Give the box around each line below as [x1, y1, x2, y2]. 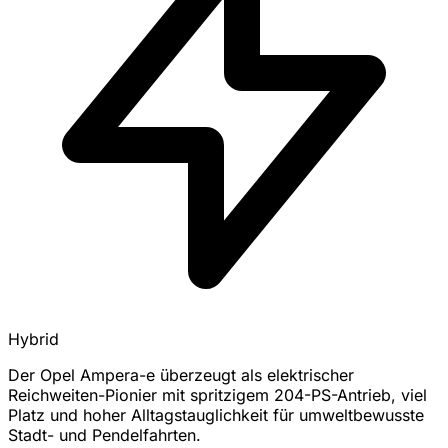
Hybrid [8, 329, 59, 349]
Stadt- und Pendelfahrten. [8, 425, 201, 445]
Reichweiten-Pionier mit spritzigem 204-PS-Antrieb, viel [8, 385, 427, 405]
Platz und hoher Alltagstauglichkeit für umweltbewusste [8, 405, 424, 425]
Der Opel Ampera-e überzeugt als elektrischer [8, 365, 354, 385]
